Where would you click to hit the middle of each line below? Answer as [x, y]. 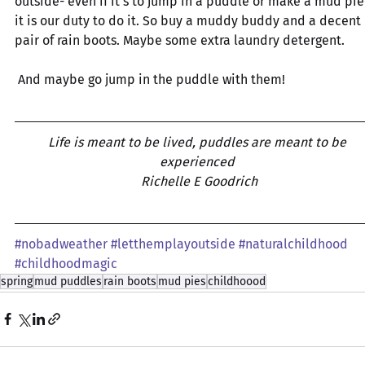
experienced [199, 161]
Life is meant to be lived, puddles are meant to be [199, 142]
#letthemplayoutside [173, 244]
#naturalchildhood [293, 244]
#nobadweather [61, 244]
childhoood [237, 281]
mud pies [182, 281]
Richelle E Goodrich [199, 181]
